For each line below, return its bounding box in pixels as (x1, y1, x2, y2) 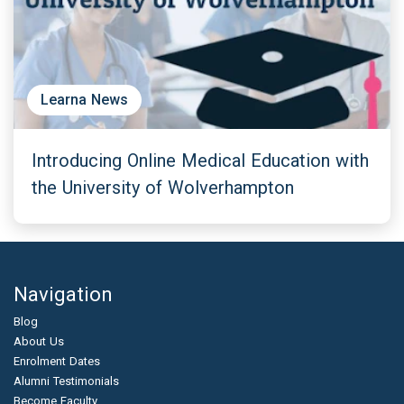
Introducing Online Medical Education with (32, 150, 369, 171)
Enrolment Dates (14, 354, 100, 368)
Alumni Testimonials (14, 374, 119, 388)
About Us (14, 335, 64, 348)
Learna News (41, 91, 128, 108)
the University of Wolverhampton (32, 177, 294, 198)
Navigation (14, 283, 113, 306)
